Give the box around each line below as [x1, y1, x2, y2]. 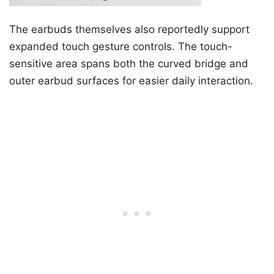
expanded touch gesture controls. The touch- [9, 40, 232, 53]
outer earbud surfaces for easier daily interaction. [9, 74, 253, 87]
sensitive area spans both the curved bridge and [9, 57, 248, 70]
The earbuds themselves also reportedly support [9, 23, 250, 35]
